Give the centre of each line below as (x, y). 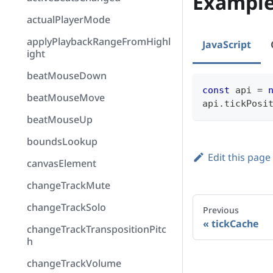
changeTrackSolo (66, 207)
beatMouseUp (60, 119)
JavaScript (227, 45)
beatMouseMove (66, 97)
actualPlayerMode (69, 19)
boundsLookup (62, 141)
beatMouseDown (67, 76)
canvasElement (62, 163)
